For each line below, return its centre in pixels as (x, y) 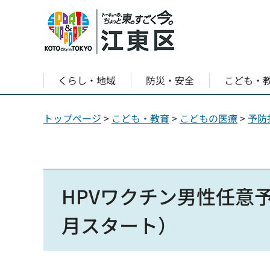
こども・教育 (140, 118)
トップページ (72, 118)
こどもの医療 (209, 118)
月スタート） (119, 225)
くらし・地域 (87, 80)
